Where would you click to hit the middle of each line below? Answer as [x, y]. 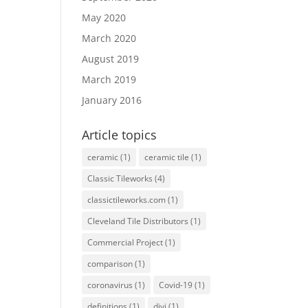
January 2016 [112, 100]
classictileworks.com [127, 200]
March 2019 [109, 79]
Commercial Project [125, 242]
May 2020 [104, 18]
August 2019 [111, 59]
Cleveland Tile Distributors [138, 221]
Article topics [120, 135]
